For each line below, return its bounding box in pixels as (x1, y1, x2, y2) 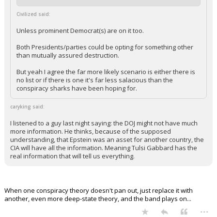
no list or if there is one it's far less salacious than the (16, 92, 173, 101)
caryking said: (10, 120, 45, 126)
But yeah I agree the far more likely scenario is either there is (16, 84, 195, 93)
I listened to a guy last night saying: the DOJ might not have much (10, 135, 198, 144)
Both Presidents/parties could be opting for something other (16, 59, 193, 68)
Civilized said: (16, 27, 50, 34)
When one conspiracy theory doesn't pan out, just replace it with (4, 202, 193, 211)
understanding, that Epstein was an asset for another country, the (10, 152, 204, 160)
